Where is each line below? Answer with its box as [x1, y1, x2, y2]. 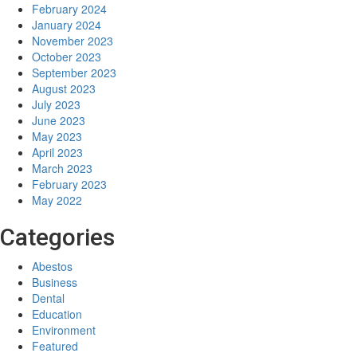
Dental [32, 289, 65, 306]
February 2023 [32, 175, 107, 192]
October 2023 [32, 48, 101, 65]
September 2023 [32, 64, 116, 80]
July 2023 [32, 96, 80, 112]
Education [32, 305, 82, 322]
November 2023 [32, 32, 113, 49]
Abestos [32, 257, 73, 274]
